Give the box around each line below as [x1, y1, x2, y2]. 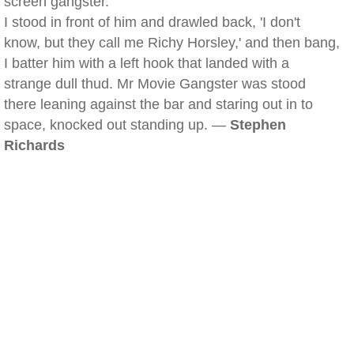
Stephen [230, 117, 286, 133]
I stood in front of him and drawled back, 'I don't [4, 14, 300, 30]
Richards [4, 137, 65, 153]
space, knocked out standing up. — [4, 117, 230, 133]
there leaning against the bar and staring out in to [4, 96, 313, 112]
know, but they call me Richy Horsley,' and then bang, [4, 35, 340, 51]
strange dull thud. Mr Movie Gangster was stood [4, 76, 306, 92]
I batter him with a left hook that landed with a [4, 55, 289, 71]
